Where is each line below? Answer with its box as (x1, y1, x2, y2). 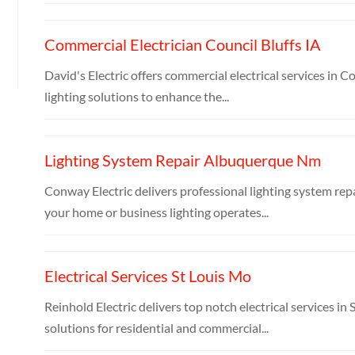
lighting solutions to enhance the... (44, 88, 229, 104)
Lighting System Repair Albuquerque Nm (44, 150, 321, 170)
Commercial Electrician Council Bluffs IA (44, 34, 321, 54)
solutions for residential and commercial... (44, 319, 269, 335)
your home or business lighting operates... (44, 204, 269, 219)
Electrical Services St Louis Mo (44, 265, 251, 285)
